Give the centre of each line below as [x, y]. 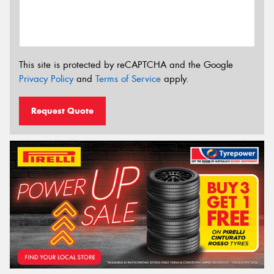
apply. [175, 79]
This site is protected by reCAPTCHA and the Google [126, 65]
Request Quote [62, 110]
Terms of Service [128, 79]
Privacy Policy [46, 79]
